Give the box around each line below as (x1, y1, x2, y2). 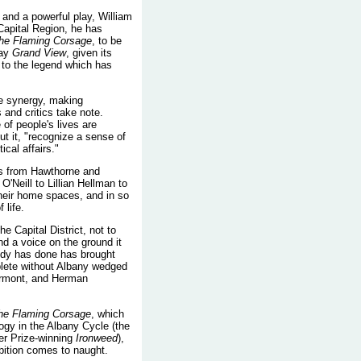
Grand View (12, 47, 66, 60)
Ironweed (76, 331, 118, 344)
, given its (66, 47, 112, 60)
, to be (92, 35, 122, 48)
